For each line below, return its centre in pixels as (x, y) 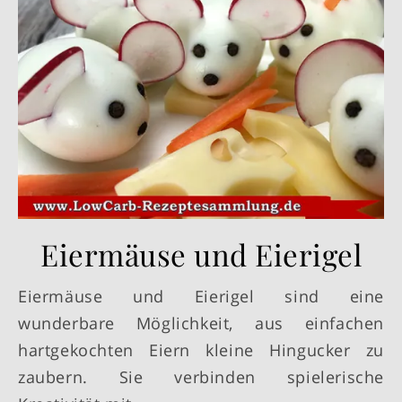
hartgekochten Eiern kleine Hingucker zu (201, 350)
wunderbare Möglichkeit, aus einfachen (201, 323)
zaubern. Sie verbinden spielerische (201, 377)
